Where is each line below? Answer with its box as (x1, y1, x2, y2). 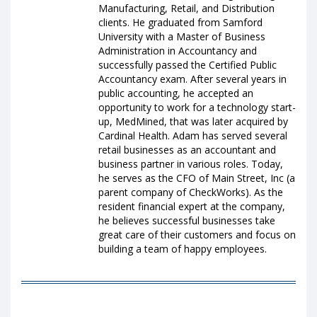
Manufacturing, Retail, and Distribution (98, 1, 275, 16)
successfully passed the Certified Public (98, 58, 277, 72)
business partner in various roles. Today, (98, 157, 283, 171)
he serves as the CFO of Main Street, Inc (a (98, 171, 295, 185)
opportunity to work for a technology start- (98, 100, 296, 115)
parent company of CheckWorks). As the (98, 185, 283, 200)
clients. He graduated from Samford (98, 16, 263, 30)
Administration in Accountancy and (98, 44, 257, 58)
